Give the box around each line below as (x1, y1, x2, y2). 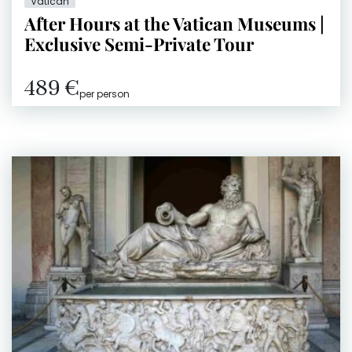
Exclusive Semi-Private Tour (24, 31, 254, 56)
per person (79, 86, 130, 101)
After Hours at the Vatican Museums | (24, 11, 324, 35)
